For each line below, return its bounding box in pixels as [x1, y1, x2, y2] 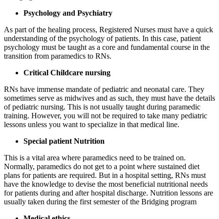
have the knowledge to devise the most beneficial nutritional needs [4, 179, 208, 188]
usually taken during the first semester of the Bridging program [4, 197, 197, 206]
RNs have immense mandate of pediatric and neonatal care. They [4, 85, 204, 93]
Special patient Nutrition [23, 136, 105, 145]
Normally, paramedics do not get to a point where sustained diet [4, 162, 199, 171]
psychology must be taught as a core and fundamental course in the [4, 43, 210, 51]
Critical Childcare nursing [23, 68, 110, 77]
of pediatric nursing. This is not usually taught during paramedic [4, 102, 200, 111]
